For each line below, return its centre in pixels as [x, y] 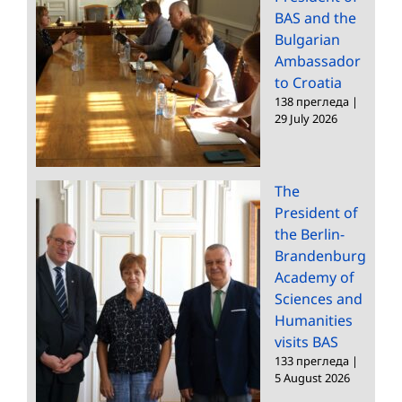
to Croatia [308, 82]
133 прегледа [312, 360]
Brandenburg [320, 255]
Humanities [314, 320]
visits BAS [306, 341]
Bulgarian [307, 39]
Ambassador [318, 61]
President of [316, 212]
